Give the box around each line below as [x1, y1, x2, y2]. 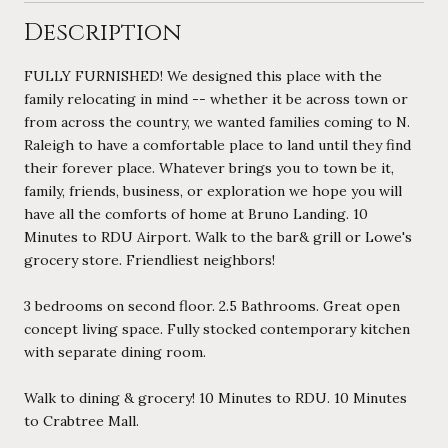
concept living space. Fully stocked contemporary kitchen [24, 319, 410, 338]
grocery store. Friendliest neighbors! [24, 250, 275, 269]
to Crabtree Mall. [24, 411, 139, 430]
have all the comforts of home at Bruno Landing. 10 [24, 204, 368, 223]
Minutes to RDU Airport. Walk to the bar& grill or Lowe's [24, 227, 412, 246]
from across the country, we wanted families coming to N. [24, 112, 410, 131]
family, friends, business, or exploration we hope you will [24, 181, 402, 200]
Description [24, 16, 181, 49]
